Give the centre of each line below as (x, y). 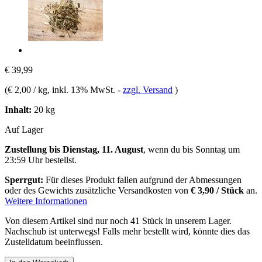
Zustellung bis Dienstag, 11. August (74, 149)
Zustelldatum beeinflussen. (54, 242)
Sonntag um (218, 149)
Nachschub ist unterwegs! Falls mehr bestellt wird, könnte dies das (127, 231)
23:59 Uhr (24, 160)
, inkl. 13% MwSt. (82, 89)
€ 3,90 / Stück (217, 190)
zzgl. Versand (148, 89)
